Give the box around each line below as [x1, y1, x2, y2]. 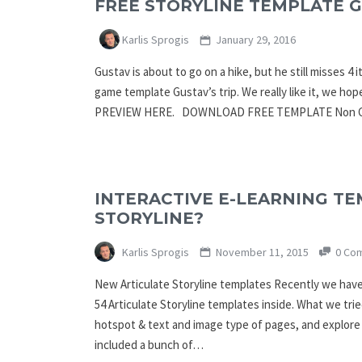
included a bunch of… [95, 336, 204, 352]
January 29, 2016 [213, 32, 296, 48]
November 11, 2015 [213, 244, 311, 259]
